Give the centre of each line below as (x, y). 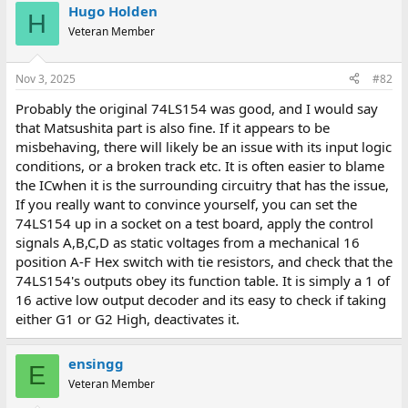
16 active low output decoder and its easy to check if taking (200, 299)
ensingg (96, 363)
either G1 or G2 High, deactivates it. (127, 318)
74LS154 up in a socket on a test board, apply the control (194, 223)
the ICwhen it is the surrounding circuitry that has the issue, (202, 184)
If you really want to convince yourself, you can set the (186, 204)
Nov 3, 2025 (45, 78)
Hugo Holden (112, 11)
